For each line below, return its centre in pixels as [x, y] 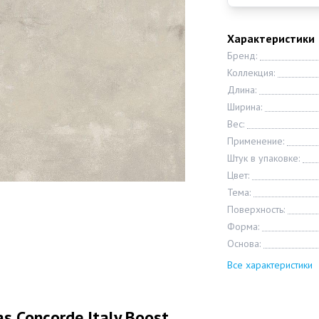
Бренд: [242, 56]
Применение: [255, 141]
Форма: [243, 226]
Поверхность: [256, 209]
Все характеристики [270, 265]
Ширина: [244, 107]
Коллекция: [251, 73]
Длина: [241, 90]
